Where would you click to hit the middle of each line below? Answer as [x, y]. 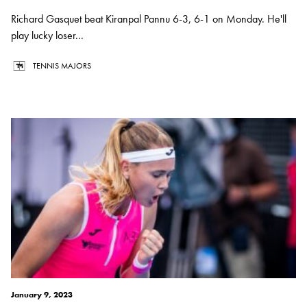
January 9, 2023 [42, 295]
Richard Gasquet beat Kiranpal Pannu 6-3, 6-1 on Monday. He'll [149, 19]
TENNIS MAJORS [62, 66]
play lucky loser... [47, 36]
